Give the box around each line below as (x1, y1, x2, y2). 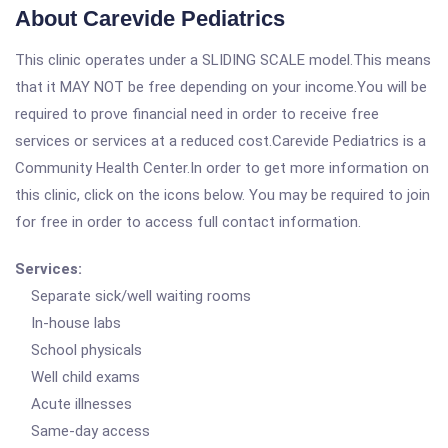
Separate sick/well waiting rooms (15, 287, 251, 305)
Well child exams (15, 368, 140, 386)
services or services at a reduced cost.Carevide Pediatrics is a (15, 132, 426, 150)
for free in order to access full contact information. (15, 213, 361, 231)
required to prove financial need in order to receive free (15, 105, 379, 123)
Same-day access (15, 422, 150, 440)
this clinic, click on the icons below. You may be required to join (15, 186, 430, 204)
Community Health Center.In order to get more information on (15, 159, 429, 177)
